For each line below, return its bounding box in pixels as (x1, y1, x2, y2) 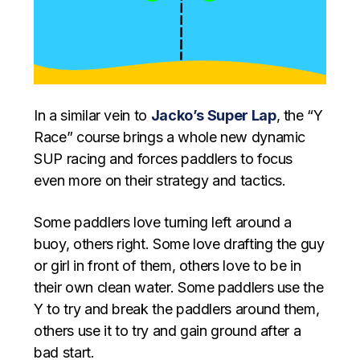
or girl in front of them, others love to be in (34, 257, 301, 275)
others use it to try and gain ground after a (34, 322, 301, 340)
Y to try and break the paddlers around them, (34, 301, 320, 318)
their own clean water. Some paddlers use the (34, 279, 324, 297)
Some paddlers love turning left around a (34, 214, 292, 231)
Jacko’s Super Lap (150, 107, 276, 125)
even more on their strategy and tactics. (34, 172, 286, 190)
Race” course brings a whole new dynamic (34, 129, 306, 146)
